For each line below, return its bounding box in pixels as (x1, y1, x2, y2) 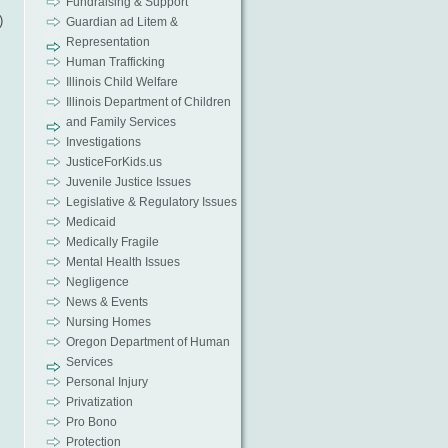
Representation (65, 35, 150, 49)
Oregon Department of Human (65, 335, 230, 349)
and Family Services (65, 115, 176, 129)
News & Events (65, 295, 148, 309)
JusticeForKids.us (65, 155, 162, 169)
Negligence (65, 275, 129, 289)
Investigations (65, 135, 141, 149)
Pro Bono (65, 415, 117, 429)
